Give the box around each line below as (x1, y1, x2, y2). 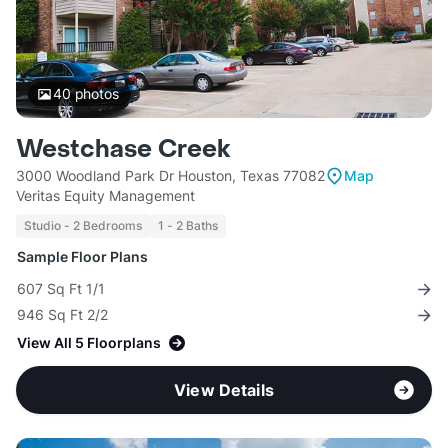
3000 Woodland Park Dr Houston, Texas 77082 (16, 167, 325, 185)
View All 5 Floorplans (17, 334, 161, 352)
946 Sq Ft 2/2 (17, 306, 108, 324)
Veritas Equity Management (16, 187, 195, 205)
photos (70, 85, 119, 103)
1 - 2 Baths (158, 218, 218, 234)
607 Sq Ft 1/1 (17, 280, 105, 298)
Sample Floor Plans (17, 248, 148, 266)
